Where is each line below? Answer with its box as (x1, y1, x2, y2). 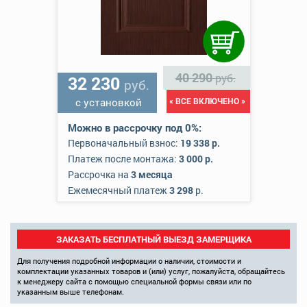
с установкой (75, 95, 142, 109)
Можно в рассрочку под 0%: (67, 121, 201, 134)
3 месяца (130, 168, 173, 181)
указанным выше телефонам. (17, 286, 124, 297)
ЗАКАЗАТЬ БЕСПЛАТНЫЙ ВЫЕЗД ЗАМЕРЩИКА (56, 233, 251, 245)
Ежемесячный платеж (67, 184, 169, 197)
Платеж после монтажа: (67, 152, 179, 165)
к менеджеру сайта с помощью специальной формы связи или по (17, 276, 251, 286)
